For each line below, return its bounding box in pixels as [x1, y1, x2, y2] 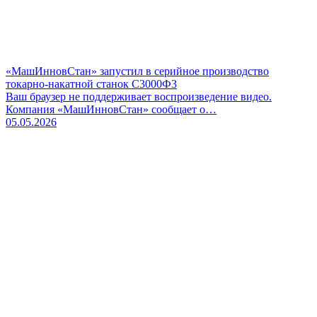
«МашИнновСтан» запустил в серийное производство [6, 64, 269, 77]
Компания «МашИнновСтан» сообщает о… [6, 103, 217, 115]
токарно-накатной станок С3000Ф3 [6, 77, 177, 90]
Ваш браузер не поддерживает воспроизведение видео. [6, 90, 272, 103]
